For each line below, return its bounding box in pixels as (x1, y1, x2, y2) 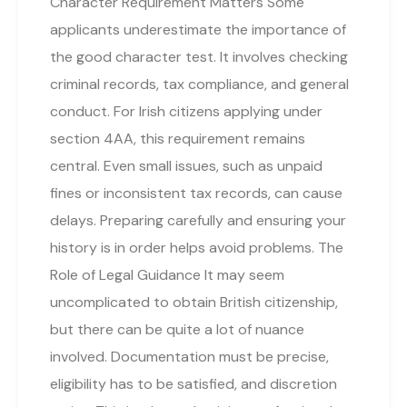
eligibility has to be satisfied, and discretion (50, 373, 337, 393)
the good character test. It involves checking (50, 46, 348, 66)
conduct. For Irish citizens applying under (50, 101, 323, 121)
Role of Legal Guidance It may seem (50, 264, 284, 284)
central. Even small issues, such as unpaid (50, 155, 323, 175)
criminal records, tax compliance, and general (50, 74, 349, 94)
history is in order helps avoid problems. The (50, 237, 343, 257)
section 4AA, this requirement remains (50, 128, 305, 148)
